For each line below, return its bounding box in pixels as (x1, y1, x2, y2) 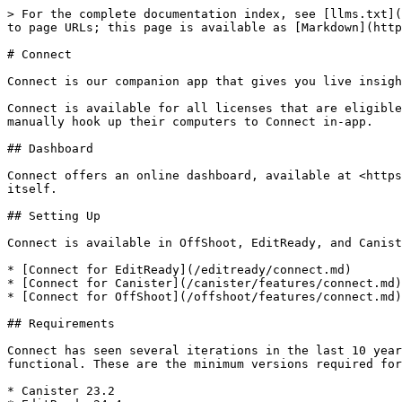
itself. (7, 182, 57, 196)
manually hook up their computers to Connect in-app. (7, 115, 373, 128)
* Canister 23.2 (7, 384, 115, 398)
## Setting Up (7, 209, 100, 223)
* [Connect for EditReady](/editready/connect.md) (7, 263, 352, 276)
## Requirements (7, 317, 115, 330)
